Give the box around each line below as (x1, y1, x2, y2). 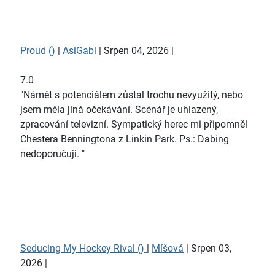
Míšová (152, 242, 184, 254)
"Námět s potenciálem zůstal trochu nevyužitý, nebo (20, 89, 243, 101)
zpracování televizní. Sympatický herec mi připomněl (20, 118, 247, 130)
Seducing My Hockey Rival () (20, 242, 147, 254)
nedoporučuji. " (20, 148, 85, 160)
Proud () (20, 45, 58, 56)
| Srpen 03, (184, 242, 231, 254)
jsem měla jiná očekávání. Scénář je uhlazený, (20, 104, 218, 115)
